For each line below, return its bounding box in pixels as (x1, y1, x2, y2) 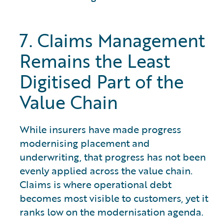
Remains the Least (20, 48, 170, 75)
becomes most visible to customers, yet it (20, 191, 208, 206)
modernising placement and (20, 136, 150, 151)
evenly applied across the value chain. (20, 163, 192, 178)
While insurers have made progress (20, 122, 181, 137)
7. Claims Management (20, 27, 205, 54)
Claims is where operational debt (20, 177, 171, 192)
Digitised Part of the (20, 68, 184, 95)
